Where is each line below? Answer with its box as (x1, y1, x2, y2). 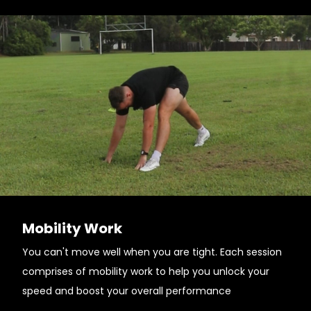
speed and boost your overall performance (22, 284, 231, 298)
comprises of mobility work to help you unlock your (22, 264, 269, 278)
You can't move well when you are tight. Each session (22, 245, 282, 259)
